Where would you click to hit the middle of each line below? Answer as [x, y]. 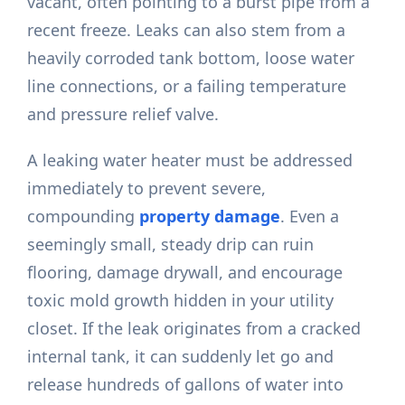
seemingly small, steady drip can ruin [171, 245]
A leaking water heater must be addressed [190, 160]
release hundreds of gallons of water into [186, 385]
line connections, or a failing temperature [187, 86]
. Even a [310, 217]
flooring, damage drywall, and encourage [185, 273]
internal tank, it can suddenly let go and [181, 357]
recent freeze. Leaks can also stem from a [187, 30]
